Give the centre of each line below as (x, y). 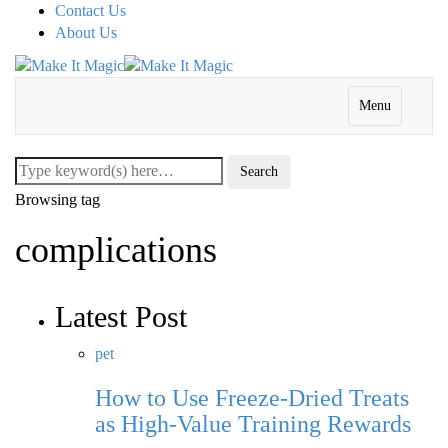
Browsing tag (57, 200)
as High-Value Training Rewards (253, 424)
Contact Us (90, 10)
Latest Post (121, 317)
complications (116, 250)
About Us (86, 32)
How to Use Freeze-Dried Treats (252, 398)
